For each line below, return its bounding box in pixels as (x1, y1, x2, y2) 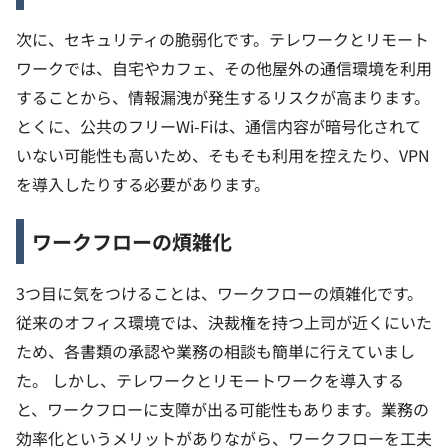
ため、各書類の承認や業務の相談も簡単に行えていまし (16, 338, 415, 363)
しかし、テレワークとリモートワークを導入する (52, 367, 404, 392)
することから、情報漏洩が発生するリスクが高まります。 (16, 84, 430, 109)
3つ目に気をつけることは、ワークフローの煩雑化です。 (16, 280, 423, 305)
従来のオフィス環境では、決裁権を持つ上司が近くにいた (16, 309, 432, 334)
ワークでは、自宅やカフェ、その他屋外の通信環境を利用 (16, 55, 432, 80)
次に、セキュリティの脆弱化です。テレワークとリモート (16, 26, 429, 51)
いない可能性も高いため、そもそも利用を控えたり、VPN (16, 142, 430, 167)
